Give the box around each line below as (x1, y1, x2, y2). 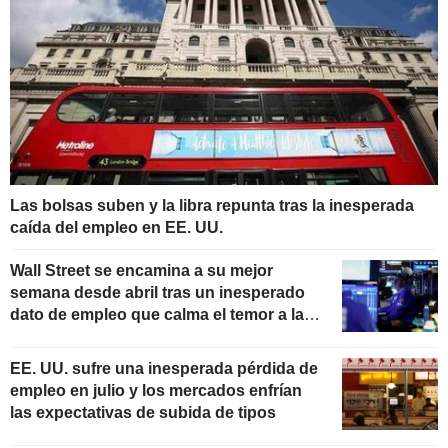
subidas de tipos (10, 328, 136, 346)
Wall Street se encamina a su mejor (10, 262, 273, 280)
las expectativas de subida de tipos (10, 403, 276, 421)
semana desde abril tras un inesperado (10, 284, 305, 302)
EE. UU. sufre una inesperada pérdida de (10, 359, 318, 377)
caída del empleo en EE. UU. (10, 219, 223, 237)
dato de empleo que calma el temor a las (10, 306, 313, 324)
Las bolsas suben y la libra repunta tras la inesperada (10, 197, 414, 215)
